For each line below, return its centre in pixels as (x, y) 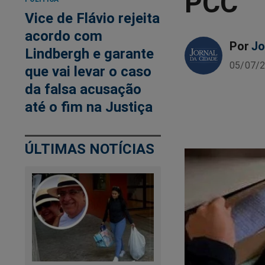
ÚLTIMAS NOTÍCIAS (90, 149)
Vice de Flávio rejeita (92, 18)
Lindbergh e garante (89, 54)
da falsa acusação (83, 89)
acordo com (64, 36)
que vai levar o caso (88, 72)
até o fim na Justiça (89, 107)
